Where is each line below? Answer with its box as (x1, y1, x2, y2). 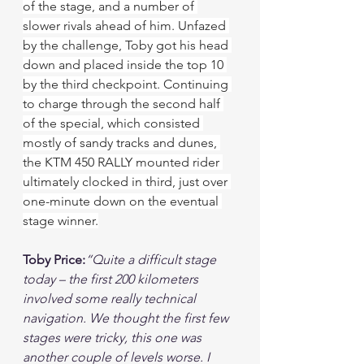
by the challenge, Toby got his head (23, 37, 232, 53)
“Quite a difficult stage (85, 252, 219, 267)
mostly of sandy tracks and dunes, (23, 135, 220, 150)
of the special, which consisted (23, 115, 203, 131)
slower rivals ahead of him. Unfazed (23, 18, 229, 33)
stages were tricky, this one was (23, 330, 205, 345)
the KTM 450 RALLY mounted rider (23, 154, 223, 170)
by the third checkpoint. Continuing (23, 76, 232, 92)
